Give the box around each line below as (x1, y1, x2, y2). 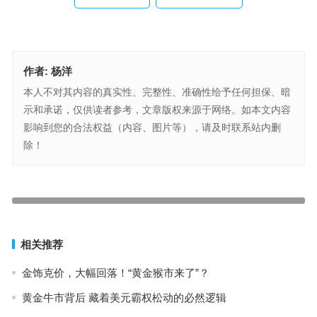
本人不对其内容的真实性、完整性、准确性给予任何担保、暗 (23, 86, 291, 98)
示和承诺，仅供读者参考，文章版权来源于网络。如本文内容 (23, 103, 291, 115)
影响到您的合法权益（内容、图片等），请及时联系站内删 (23, 121, 281, 133)
